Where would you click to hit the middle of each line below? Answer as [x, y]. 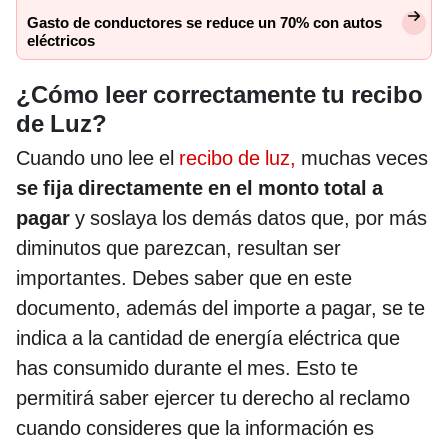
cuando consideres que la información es [195, 427]
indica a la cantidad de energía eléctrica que [208, 337]
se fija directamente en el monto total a [199, 187]
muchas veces [362, 157]
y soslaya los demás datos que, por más [251, 217]
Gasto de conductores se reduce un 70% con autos [204, 22]
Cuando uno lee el [97, 157]
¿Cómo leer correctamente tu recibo [219, 94]
